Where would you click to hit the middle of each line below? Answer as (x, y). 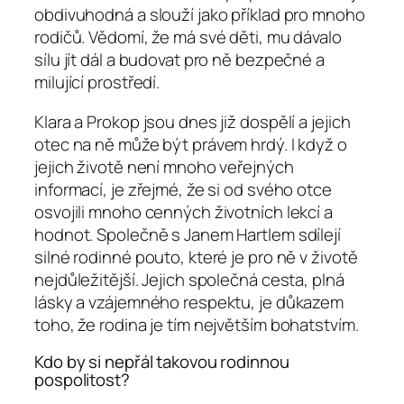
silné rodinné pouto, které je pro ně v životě (196, 257)
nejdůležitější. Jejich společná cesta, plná (189, 279)
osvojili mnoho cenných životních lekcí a (184, 211)
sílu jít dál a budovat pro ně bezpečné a (179, 60)
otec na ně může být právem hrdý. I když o (191, 144)
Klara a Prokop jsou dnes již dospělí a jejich (193, 121)
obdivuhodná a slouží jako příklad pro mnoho (200, 15)
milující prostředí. (97, 83)
